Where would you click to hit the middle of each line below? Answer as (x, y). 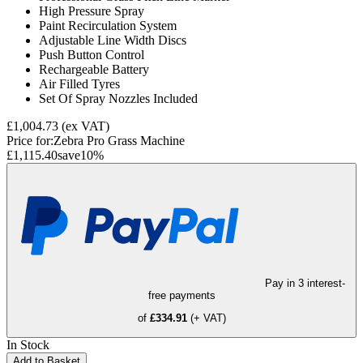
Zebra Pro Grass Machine (119, 141)
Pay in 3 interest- (305, 284)
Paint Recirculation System (108, 26)
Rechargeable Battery (94, 70)
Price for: (30, 141)
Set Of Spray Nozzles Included (118, 99)
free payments (181, 296)
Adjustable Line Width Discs (113, 41)
